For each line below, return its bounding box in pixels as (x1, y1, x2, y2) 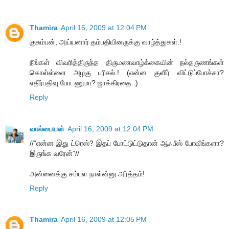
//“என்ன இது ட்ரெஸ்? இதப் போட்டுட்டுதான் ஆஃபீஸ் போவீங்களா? (30, 139, 224, 147)
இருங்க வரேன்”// (30, 149, 79, 157)
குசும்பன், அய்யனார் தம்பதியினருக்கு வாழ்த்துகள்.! (30, 37, 181, 46)
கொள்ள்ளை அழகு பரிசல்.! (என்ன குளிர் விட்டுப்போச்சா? (30, 68, 224, 77)
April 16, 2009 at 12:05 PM (61, 215, 147, 224)
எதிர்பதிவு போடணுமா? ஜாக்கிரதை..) (30, 78, 138, 87)
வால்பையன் (30, 124, 64, 133)
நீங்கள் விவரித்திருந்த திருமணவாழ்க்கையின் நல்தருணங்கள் (30, 58, 224, 66)
